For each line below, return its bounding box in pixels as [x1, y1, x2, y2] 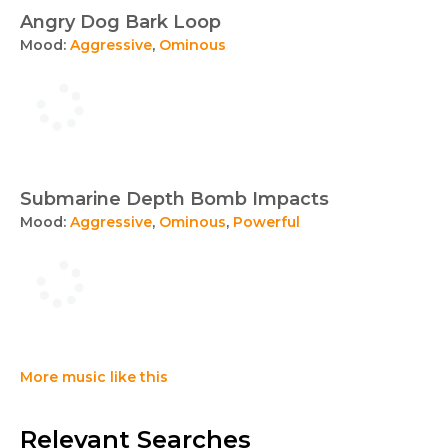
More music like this [20, 368, 168, 386]
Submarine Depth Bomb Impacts [20, 188, 329, 210]
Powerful [233, 213, 300, 231]
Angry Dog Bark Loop [20, 11, 221, 33]
